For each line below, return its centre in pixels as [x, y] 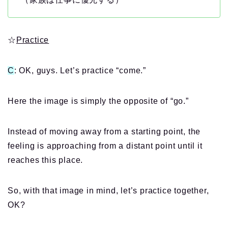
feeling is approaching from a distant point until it [105, 146]
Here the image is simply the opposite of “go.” [98, 101]
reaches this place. [46, 160]
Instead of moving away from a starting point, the [104, 132]
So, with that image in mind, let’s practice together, [108, 191]
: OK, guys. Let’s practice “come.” [80, 71]
